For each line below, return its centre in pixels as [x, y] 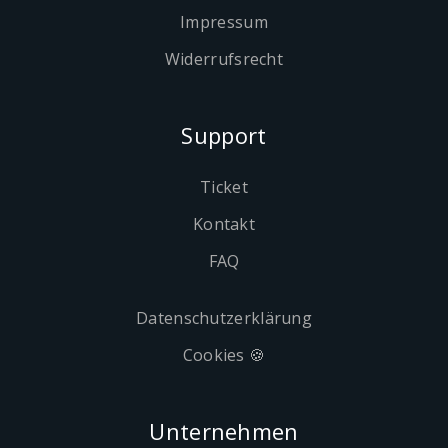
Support [224, 135]
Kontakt [224, 224]
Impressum [224, 22]
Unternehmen [224, 431]
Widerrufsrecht [224, 59]
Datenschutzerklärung [224, 318]
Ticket [224, 187]
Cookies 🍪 [224, 355]
